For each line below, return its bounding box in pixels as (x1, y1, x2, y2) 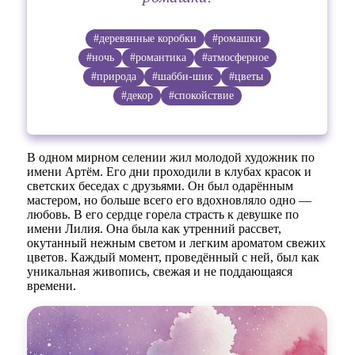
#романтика (129, 51, 186, 63)
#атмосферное (201, 51, 269, 63)
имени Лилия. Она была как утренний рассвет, (27, 221, 282, 235)
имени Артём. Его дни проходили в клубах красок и (27, 164, 312, 178)
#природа (91, 70, 137, 82)
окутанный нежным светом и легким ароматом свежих (27, 235, 326, 250)
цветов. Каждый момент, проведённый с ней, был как (27, 250, 320, 264)
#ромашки (212, 32, 261, 44)
